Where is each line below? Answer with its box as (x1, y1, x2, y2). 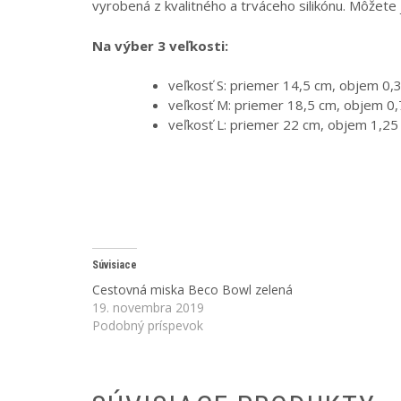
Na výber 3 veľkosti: (92, 36, 228, 55)
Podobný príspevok (92, 316, 203, 334)
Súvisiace (92, 258, 137, 271)
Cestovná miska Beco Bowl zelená (92, 280, 293, 298)
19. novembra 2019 (92, 298, 204, 316)
